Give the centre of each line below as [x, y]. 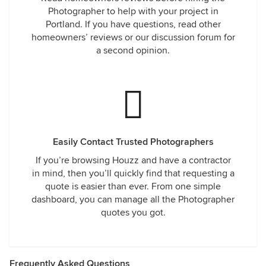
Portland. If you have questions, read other [133, 24]
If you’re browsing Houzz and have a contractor [133, 160]
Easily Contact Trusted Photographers [133, 142]
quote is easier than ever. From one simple [133, 186]
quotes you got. [133, 213]
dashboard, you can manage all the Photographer [133, 199]
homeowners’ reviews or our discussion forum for [133, 37]
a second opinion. [133, 50]
